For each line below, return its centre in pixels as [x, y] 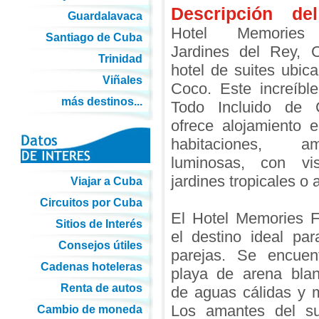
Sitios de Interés [99, 224]
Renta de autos [101, 288]
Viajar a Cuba [106, 181]
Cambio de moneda [89, 309]
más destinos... [101, 101]
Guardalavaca [105, 16]
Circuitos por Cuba [91, 203]
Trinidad [120, 59]
